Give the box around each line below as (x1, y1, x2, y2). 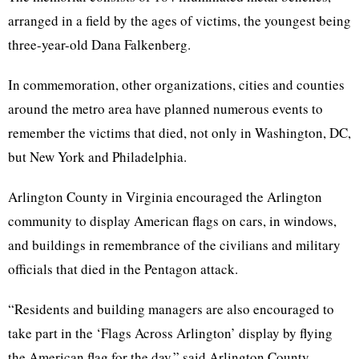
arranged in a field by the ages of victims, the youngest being (8, 11, 351, 30)
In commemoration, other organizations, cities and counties (8, 75, 345, 94)
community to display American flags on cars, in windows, (8, 212, 337, 230)
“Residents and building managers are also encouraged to (8, 300, 334, 318)
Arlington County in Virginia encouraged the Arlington (8, 188, 322, 206)
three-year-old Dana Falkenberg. (8, 35, 191, 54)
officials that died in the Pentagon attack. (8, 260, 238, 278)
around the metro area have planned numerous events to (8, 99, 323, 118)
